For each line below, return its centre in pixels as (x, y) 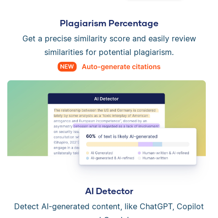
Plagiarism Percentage (109, 23)
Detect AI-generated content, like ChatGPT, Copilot (109, 207)
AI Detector (109, 191)
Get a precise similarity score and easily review (109, 39)
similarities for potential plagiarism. (109, 52)
